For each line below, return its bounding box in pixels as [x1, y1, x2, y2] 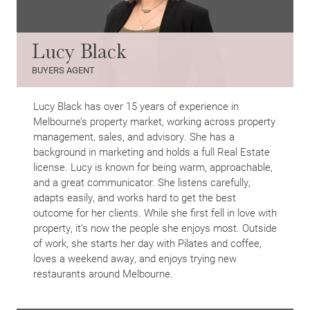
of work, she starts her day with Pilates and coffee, [33, 236, 262, 250]
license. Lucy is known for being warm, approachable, [33, 160, 273, 174]
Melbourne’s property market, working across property [33, 114, 275, 129]
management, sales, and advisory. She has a [33, 129, 235, 144]
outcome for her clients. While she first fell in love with [33, 206, 277, 220]
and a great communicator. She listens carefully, [33, 175, 250, 190]
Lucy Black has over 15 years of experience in [33, 99, 239, 113]
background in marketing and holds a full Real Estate [33, 145, 270, 159]
